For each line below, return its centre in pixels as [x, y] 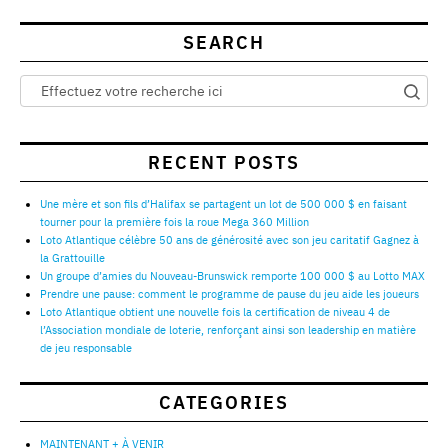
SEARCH [224, 43]
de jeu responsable [86, 348]
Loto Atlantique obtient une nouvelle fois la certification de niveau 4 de [215, 312]
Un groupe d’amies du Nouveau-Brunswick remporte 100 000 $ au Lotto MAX [232, 276]
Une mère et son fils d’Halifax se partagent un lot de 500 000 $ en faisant [223, 204]
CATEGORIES [224, 403]
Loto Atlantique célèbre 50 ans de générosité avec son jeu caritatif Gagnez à [229, 240]
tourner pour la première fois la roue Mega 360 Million [174, 222]
